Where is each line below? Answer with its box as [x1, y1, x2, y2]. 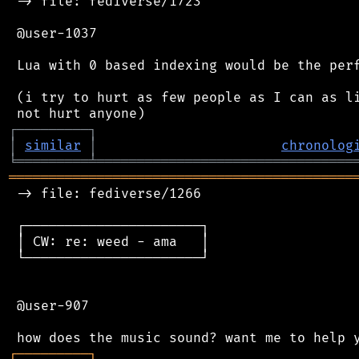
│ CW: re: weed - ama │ [9, 233, 209, 250]
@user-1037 [9, 25, 97, 42]
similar [25, 137, 81, 154]
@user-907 [9, 297, 89, 314]
